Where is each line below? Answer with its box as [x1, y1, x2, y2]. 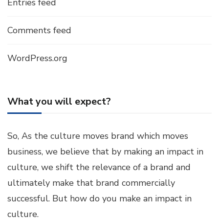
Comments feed [7, 24, 71, 36]
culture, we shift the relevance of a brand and [7, 161, 191, 173]
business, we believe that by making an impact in [7, 146, 203, 157]
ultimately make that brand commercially [7, 177, 175, 189]
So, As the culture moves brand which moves [7, 130, 188, 142]
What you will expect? [7, 95, 111, 108]
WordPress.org [7, 52, 67, 64]
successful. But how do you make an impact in [7, 193, 192, 204]
